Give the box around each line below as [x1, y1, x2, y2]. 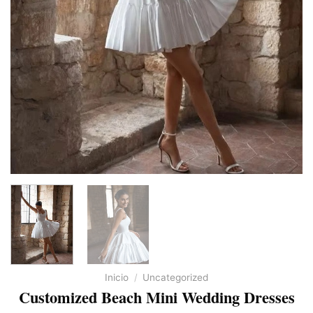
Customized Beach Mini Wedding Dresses [18, 286, 295, 310]
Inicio [105, 271, 129, 283]
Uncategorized [142, 271, 208, 283]
